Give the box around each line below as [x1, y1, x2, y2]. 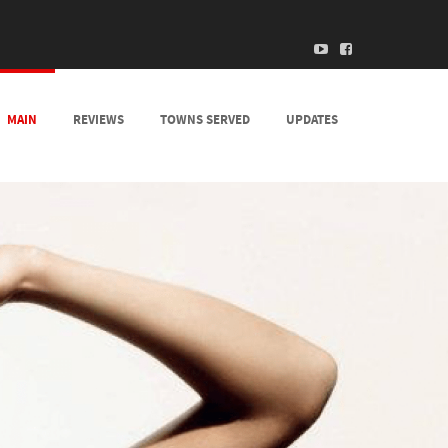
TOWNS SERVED [160, 110, 250, 129]
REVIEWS [73, 110, 124, 129]
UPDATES [286, 110, 338, 129]
